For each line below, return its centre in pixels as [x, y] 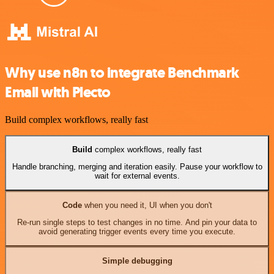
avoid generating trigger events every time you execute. [137, 232]
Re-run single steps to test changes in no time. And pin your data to [137, 223]
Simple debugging [137, 261]
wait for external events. [137, 176]
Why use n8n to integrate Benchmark [122, 72]
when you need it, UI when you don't [147, 205]
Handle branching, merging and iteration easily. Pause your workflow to [137, 167]
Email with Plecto [58, 92]
